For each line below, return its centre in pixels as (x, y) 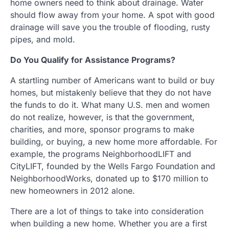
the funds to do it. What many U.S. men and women (110, 105)
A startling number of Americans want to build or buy (112, 80)
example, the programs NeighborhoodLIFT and (101, 154)
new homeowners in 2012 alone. (73, 191)
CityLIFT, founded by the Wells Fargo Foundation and (113, 166)
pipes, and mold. (43, 39)
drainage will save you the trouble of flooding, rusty (110, 27)
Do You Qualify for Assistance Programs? (93, 60)
